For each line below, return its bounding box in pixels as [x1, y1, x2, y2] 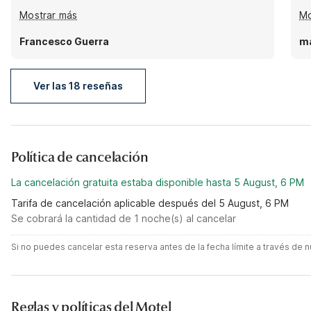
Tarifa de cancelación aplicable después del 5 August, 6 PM [11, 197, 289, 209]
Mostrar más [19, 9, 78, 21]
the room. [19, 19, 65, 31]
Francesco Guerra [19, 35, 109, 47]
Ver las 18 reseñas [33, 80, 123, 92]
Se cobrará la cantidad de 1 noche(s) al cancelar [11, 212, 236, 224]
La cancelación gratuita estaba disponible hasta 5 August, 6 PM [11, 176, 304, 188]
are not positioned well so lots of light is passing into [19, 3, 262, 15]
